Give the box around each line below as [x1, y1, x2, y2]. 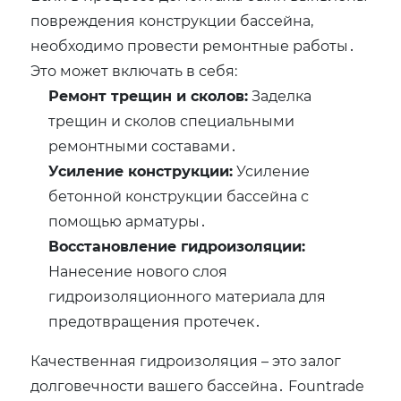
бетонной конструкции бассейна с [48, 186, 310, 206]
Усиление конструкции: [48, 161, 234, 181]
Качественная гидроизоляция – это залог [30, 351, 342, 371]
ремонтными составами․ [48, 136, 238, 156]
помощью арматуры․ [48, 211, 208, 231]
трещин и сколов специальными [48, 111, 295, 131]
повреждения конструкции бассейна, [30, 11, 314, 30]
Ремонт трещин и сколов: [48, 86, 249, 106]
